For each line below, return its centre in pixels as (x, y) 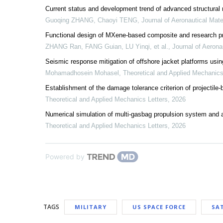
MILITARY (91, 207)
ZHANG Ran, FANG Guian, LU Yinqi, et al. (107, 47)
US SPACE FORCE (159, 207)
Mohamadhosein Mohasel (82, 73)
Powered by (65, 157)
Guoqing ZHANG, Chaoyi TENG (91, 20)
